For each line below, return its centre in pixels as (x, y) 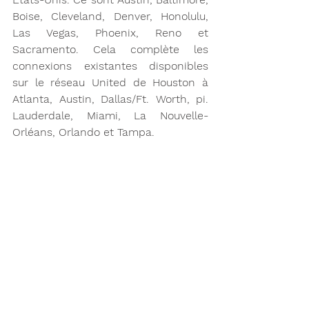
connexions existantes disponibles (110, 66)
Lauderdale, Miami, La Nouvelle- (110, 116)
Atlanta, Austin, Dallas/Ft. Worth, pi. (110, 99)
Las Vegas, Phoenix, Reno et (110, 33)
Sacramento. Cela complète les (110, 49)
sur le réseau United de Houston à (110, 82)
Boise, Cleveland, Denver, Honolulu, (110, 16)
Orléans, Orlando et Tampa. (83, 132)
